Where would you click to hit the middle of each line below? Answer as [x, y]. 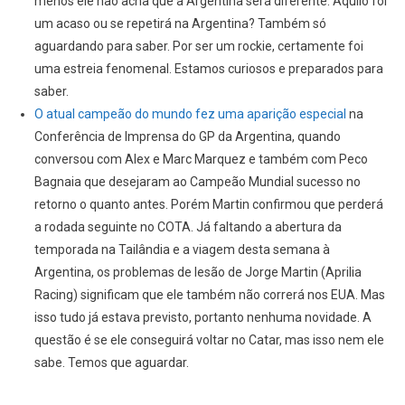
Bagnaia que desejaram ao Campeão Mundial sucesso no [197, 182]
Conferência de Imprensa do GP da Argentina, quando [187, 137]
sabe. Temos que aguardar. [111, 363]
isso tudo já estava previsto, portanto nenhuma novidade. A [202, 318]
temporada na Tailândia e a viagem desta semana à [182, 250]
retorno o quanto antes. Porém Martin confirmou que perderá [208, 205]
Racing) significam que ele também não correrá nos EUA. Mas [209, 295]
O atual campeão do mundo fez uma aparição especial [191, 114]
